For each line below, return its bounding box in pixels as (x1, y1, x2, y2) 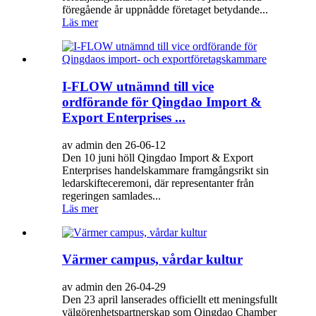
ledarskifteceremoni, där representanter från (62, 176, 254, 189)
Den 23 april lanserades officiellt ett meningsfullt (62, 293, 277, 306)
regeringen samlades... (62, 189, 161, 202)
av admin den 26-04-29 (62, 281, 166, 293)
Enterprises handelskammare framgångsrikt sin (62, 164, 269, 176)
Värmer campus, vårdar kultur (62, 252, 243, 267)
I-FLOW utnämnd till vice (62, 79, 214, 95)
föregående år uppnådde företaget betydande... (62, 4, 268, 16)
